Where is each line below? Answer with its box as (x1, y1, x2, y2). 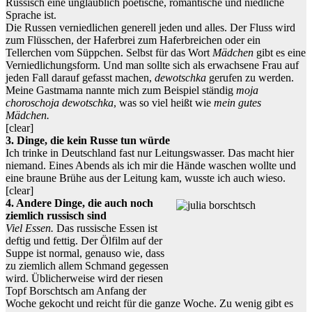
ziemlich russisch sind (6, 210, 107, 222)
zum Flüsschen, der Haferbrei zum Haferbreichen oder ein (6, 34, 260, 47)
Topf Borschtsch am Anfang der (6, 285, 146, 297)
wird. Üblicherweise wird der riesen (6, 272, 163, 285)
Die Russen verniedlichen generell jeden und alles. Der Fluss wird (6, 22, 295, 34)
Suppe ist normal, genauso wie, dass (6, 247, 164, 260)
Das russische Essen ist (56, 222, 157, 235)
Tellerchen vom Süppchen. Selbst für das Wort (6, 47, 212, 59)
